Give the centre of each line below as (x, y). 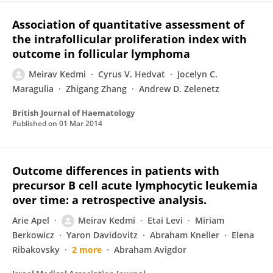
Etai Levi (165, 220)
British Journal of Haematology (73, 113)
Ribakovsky (36, 250)
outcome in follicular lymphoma (101, 54)
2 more (87, 250)
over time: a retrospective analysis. (109, 200)
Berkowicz (33, 235)
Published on (36, 123)
